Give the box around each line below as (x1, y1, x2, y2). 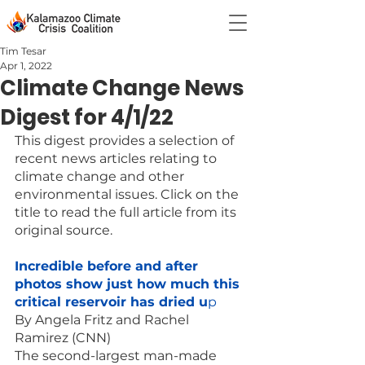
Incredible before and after (15, 258, 202, 274)
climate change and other (15, 169, 187, 184)
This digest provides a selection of (15, 133, 237, 148)
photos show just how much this (15, 276, 244, 292)
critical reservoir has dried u (15, 294, 208, 310)
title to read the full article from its (15, 204, 240, 220)
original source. (15, 222, 112, 238)
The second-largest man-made (15, 348, 220, 363)
